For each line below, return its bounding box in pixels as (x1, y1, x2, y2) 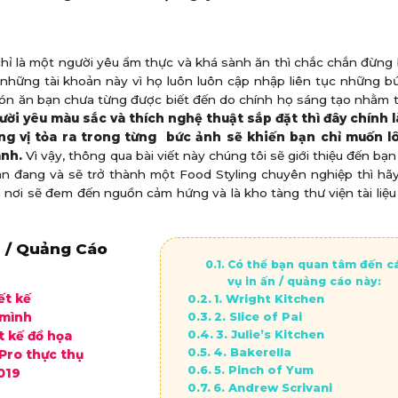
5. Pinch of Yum (213, 362, 314, 377)
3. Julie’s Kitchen (215, 326, 324, 341)
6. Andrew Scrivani (212, 379, 332, 394)
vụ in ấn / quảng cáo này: (227, 274, 381, 288)
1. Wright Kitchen (213, 291, 324, 306)
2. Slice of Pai (213, 308, 302, 323)
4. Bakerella (212, 344, 291, 359)
